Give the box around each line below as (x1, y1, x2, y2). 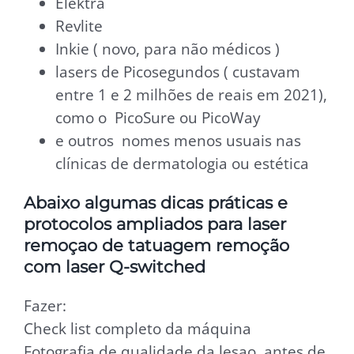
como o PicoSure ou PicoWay (55, 107, 261, 128)
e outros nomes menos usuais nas (55, 130, 301, 151)
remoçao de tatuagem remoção (24, 234, 289, 255)
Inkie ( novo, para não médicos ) (55, 39, 280, 59)
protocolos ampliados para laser (24, 213, 286, 234)
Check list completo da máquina (24, 318, 251, 338)
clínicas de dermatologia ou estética (55, 153, 309, 174)
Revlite (55, 16, 103, 36)
